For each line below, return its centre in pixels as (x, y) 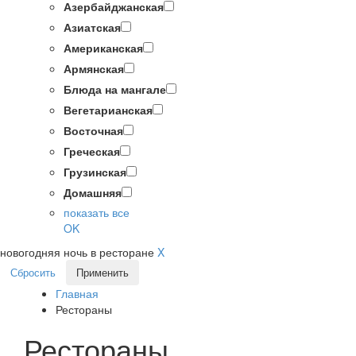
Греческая (92, 151)
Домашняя (93, 193)
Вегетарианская (108, 110)
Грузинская (95, 172)
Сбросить (33, 273)
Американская (103, 48)
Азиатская (92, 27)
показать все (97, 213)
